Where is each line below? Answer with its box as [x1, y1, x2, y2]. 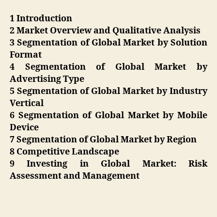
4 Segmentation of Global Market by [10, 61, 207, 73]
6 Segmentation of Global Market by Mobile [10, 109, 207, 121]
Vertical [10, 97, 46, 109]
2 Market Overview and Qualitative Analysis [10, 25, 202, 36]
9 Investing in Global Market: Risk [10, 158, 207, 170]
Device [10, 122, 41, 133]
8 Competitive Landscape [10, 146, 121, 157]
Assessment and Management [10, 170, 139, 182]
